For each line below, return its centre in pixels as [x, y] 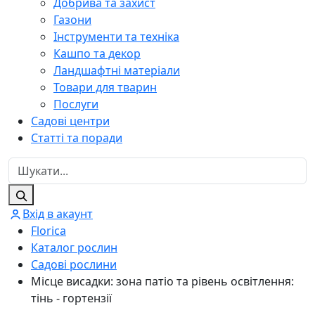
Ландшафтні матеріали [117, 70]
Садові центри [70, 121]
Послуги [76, 104]
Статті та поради [77, 137]
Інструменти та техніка [116, 36]
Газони [72, 19]
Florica [49, 230]
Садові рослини [74, 264]
